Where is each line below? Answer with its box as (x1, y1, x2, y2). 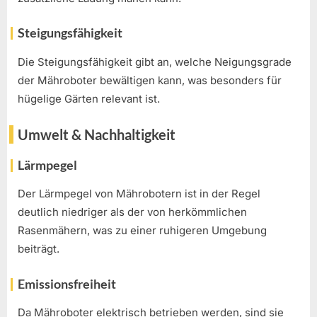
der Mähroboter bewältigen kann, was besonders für (18, 73, 282, 87)
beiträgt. (18, 242, 59, 256)
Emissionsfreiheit (18, 275, 116, 292)
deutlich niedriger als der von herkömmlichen (18, 205, 247, 219)
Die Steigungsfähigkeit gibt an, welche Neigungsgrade (18, 54, 292, 69)
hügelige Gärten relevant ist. (18, 91, 160, 105)
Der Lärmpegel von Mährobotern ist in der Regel (18, 187, 260, 201)
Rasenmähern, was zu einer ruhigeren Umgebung (18, 224, 267, 238)
